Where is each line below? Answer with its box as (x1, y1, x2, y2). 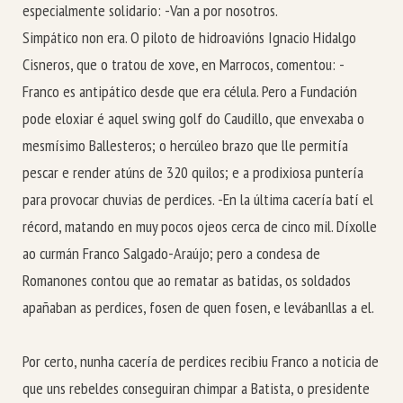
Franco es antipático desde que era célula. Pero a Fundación (22, 80, 357, 102)
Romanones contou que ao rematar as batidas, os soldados (22, 269, 351, 291)
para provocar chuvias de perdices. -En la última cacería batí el (22, 188, 373, 210)
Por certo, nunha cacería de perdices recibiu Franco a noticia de (22, 351, 379, 372)
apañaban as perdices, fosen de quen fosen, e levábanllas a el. (22, 296, 374, 318)
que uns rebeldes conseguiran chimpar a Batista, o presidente (22, 378, 370, 399)
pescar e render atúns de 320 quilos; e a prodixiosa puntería (22, 161, 363, 183)
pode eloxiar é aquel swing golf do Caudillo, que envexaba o (22, 107, 364, 129)
